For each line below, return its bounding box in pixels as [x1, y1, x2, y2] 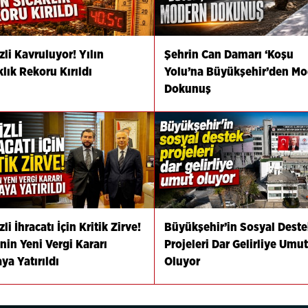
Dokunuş [164, 82, 211, 95]
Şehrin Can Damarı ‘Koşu [164, 48, 294, 60]
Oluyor [164, 255, 200, 267]
